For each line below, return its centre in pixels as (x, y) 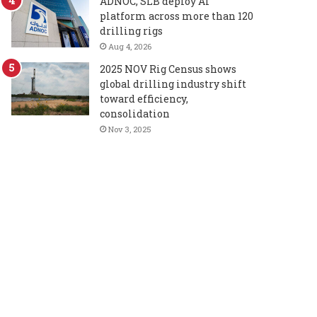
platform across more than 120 (177, 16)
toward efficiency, (144, 99)
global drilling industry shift (173, 84)
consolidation (135, 114)
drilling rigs (132, 31)
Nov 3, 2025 (130, 129)
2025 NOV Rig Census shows (168, 69)
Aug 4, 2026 (130, 47)
